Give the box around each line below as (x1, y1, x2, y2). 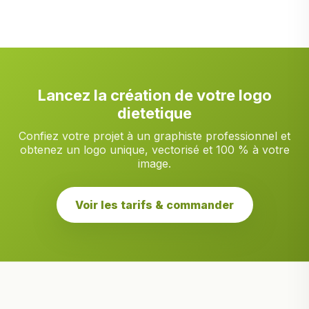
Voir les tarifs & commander (75, 198, 234, 212)
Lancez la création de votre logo (37, 86, 272, 104)
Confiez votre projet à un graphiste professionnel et (19, 129, 290, 143)
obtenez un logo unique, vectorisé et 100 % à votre (19, 143, 290, 157)
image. (138, 157, 171, 170)
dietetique (117, 104, 192, 122)
